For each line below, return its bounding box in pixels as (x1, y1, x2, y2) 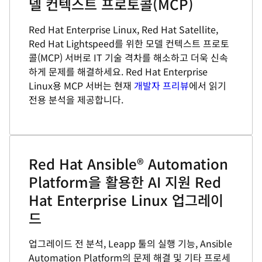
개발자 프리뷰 (134, 78, 189, 92)
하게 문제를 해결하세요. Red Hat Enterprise (29, 64, 208, 78)
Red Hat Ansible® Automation (29, 153, 228, 174)
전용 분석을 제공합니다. (29, 92, 123, 106)
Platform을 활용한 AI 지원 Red (29, 171, 221, 192)
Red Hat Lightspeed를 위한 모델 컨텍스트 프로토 (29, 36, 229, 50)
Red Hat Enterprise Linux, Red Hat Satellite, (29, 22, 218, 36)
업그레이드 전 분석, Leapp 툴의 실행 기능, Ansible (29, 236, 232, 250)
